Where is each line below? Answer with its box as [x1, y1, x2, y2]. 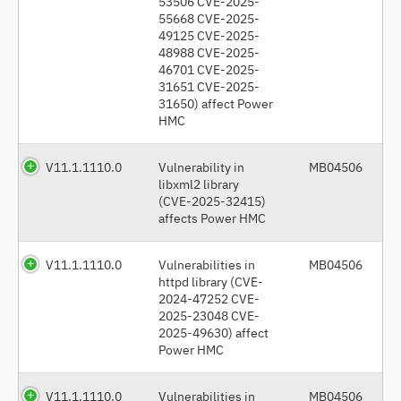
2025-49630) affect [158, 323, 269, 341]
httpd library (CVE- [158, 272, 263, 290]
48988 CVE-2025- [158, 43, 260, 61]
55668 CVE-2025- [158, 9, 260, 27]
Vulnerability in [158, 158, 244, 175]
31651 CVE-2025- [158, 77, 260, 95]
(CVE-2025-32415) [158, 192, 266, 209]
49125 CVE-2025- [158, 26, 260, 44]
